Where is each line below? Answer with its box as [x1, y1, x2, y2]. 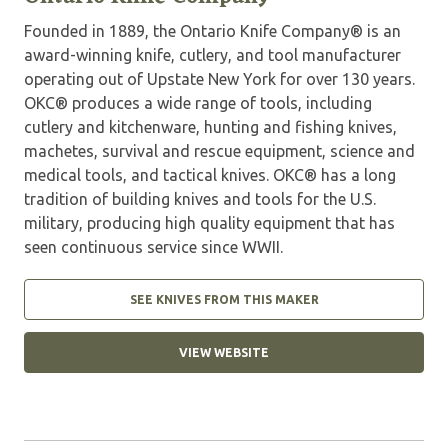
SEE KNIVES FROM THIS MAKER [129, 293, 319, 307]
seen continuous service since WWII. [24, 238, 283, 257]
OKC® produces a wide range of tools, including [24, 94, 372, 113]
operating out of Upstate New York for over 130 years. [24, 70, 415, 89]
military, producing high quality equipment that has [24, 214, 395, 233]
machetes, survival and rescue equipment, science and [24, 142, 415, 161]
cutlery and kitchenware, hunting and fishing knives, [24, 118, 397, 137]
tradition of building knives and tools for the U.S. [24, 190, 376, 209]
